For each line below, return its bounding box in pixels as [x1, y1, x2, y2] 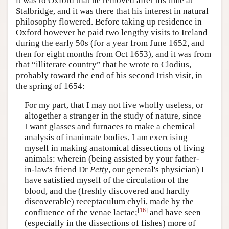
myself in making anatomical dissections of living [24, 143, 205, 153]
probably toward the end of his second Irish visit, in [16, 70, 202, 80]
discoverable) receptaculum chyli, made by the [24, 197, 194, 207]
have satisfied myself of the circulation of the [24, 175, 189, 186]
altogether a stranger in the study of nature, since [24, 111, 201, 121]
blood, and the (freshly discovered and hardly [24, 186, 190, 196]
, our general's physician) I [108, 165, 204, 175]
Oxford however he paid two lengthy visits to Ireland [16, 27, 208, 37]
